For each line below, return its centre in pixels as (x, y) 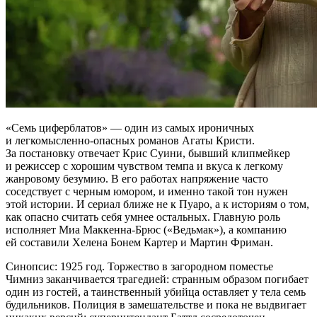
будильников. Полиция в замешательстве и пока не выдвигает (156, 304)
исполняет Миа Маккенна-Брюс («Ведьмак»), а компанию (146, 229)
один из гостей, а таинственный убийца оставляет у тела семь (156, 292)
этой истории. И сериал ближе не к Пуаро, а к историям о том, (157, 204)
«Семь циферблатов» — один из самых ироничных (130, 127)
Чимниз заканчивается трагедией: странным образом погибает (157, 279)
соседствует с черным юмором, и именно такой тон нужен (147, 191)
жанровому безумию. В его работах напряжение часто (137, 178)
